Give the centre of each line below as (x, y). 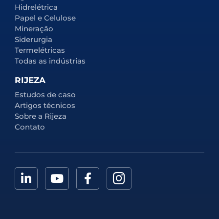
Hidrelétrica (36, 7)
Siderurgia (33, 40)
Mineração (34, 29)
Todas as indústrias (50, 61)
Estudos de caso (45, 95)
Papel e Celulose (45, 18)
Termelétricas (40, 50)
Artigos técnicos (45, 106)
